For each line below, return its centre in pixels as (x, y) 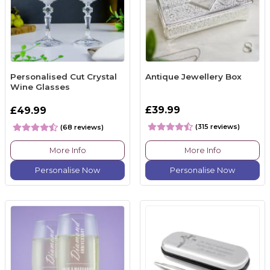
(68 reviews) (82, 127)
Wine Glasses (40, 87)
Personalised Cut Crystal (64, 77)
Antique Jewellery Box (193, 77)
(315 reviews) (218, 126)
